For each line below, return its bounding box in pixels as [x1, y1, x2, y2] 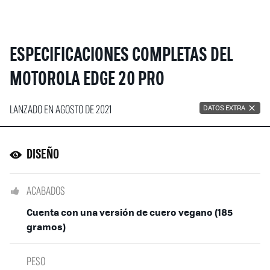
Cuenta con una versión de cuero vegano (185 [27, 204, 233, 219]
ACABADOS [27, 182, 65, 198]
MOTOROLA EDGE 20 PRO [10, 70, 165, 90]
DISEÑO [27, 148, 59, 162]
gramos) [27, 219, 66, 233]
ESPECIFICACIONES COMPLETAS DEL [10, 46, 233, 66]
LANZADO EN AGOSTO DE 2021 [10, 101, 112, 117]
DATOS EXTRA [202, 103, 245, 113]
